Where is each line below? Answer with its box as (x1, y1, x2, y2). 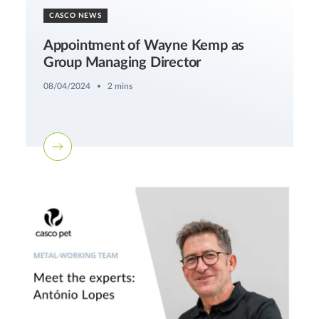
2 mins (107, 81, 132, 90)
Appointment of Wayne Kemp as (43, 38, 245, 53)
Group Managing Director (43, 55, 202, 70)
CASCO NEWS (48, 11, 102, 19)
